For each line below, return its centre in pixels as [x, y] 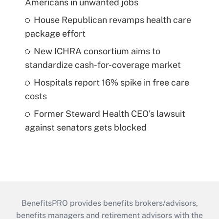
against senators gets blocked [86, 127]
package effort [55, 33]
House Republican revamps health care [112, 20]
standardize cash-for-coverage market [103, 65]
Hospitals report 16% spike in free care [111, 82]
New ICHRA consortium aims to [97, 51]
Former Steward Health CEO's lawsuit [109, 113]
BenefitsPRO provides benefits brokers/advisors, [109, 203]
